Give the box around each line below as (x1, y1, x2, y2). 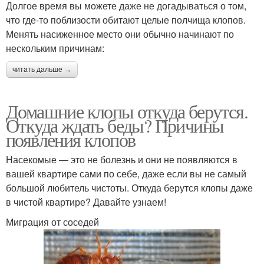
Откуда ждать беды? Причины (6, 113, 224, 138)
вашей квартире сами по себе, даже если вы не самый (6, 167, 246, 180)
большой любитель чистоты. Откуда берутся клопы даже (6, 181, 253, 194)
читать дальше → (12, 65, 71, 74)
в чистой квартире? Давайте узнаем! (6, 195, 166, 209)
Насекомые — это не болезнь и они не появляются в (6, 153, 237, 166)
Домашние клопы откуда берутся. (6, 98, 247, 124)
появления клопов (6, 127, 136, 152)
